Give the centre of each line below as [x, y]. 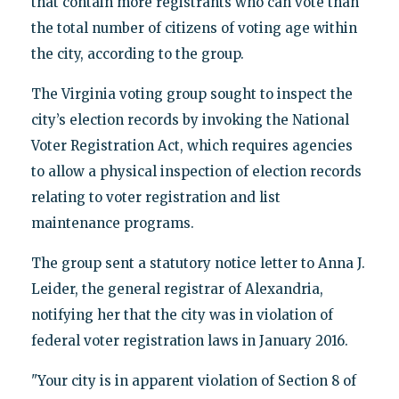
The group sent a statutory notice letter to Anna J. [198, 263]
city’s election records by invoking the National [190, 119]
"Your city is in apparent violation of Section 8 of [193, 380]
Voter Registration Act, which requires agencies [191, 145]
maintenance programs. [112, 223]
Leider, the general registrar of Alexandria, [177, 289]
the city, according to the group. [137, 53]
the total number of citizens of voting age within [194, 28]
